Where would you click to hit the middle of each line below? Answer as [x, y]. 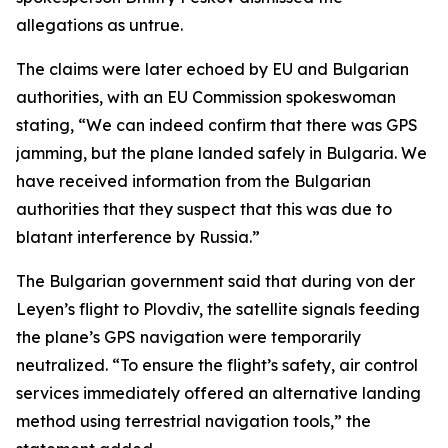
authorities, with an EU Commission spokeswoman [206, 97]
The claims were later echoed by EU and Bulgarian [212, 69]
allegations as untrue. [99, 25]
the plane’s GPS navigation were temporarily [188, 337]
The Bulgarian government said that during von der [215, 281]
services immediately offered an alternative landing [218, 393]
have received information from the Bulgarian [193, 181]
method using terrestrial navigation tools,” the [193, 421]
